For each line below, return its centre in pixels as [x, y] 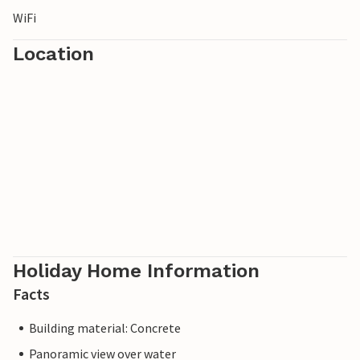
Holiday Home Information [136, 271]
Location [53, 54]
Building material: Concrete [105, 328]
